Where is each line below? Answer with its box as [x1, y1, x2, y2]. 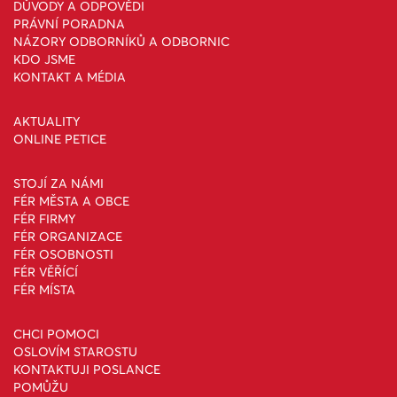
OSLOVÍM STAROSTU [13, 344, 137, 360]
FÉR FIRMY [13, 211, 75, 227]
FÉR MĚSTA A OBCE [13, 193, 129, 209]
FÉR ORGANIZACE [13, 229, 122, 245]
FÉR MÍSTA [13, 282, 75, 298]
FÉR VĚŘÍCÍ [13, 264, 78, 280]
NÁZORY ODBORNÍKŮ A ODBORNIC [13, 34, 230, 50]
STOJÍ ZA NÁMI [13, 175, 104, 191]
